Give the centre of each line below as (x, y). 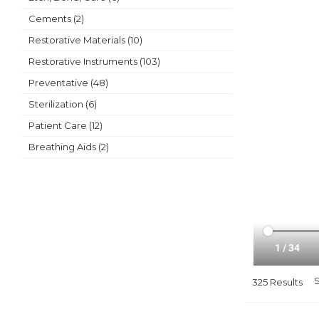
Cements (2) (56, 19)
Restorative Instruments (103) (94, 61)
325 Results (278, 282)
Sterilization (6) (62, 104)
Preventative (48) (68, 83)
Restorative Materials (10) (85, 40)
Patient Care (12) (65, 125)
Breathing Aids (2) (68, 147)
